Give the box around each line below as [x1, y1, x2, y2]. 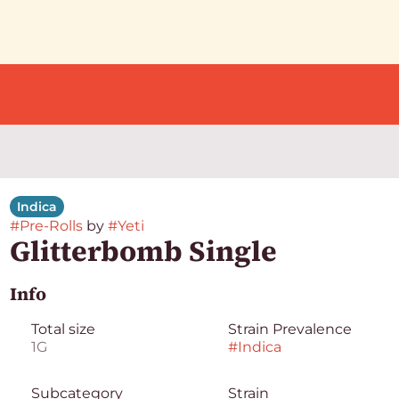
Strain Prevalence [227, 321, 352, 338]
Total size [30, 321, 95, 338]
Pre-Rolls [19, 217, 83, 234]
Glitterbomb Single [9, 232, 277, 271]
